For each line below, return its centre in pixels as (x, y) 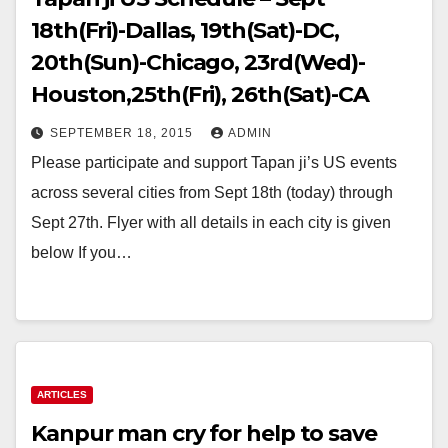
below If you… (81, 252)
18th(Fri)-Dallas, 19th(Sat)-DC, (185, 30)
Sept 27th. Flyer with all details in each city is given (211, 222)
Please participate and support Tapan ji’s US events (214, 162)
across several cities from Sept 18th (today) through (212, 192)
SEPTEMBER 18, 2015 (123, 133)
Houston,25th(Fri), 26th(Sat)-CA (200, 94)
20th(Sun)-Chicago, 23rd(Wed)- (198, 62)
